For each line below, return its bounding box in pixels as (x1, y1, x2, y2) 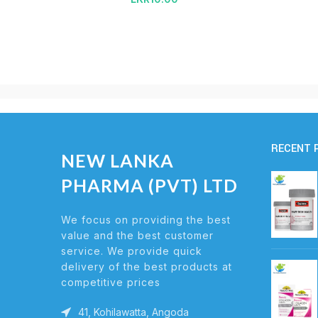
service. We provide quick (61, 245, 202, 258)
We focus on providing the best (61, 214, 231, 226)
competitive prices (61, 276, 160, 289)
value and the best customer (61, 229, 214, 242)
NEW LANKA (61, 150, 174, 172)
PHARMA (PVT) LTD (61, 175, 238, 197)
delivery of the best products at (61, 261, 232, 273)
